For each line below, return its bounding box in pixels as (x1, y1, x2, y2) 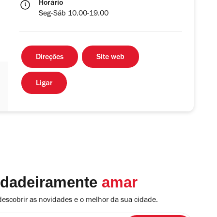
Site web (96, 54, 124, 62)
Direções (36, 54, 63, 62)
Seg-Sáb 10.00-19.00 (39, 10, 108, 18)
